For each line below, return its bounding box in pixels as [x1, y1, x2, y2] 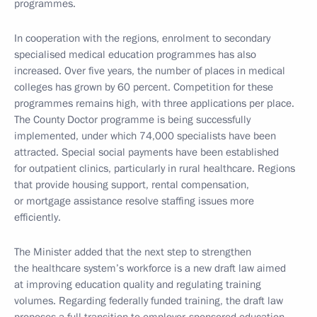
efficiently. [14, 210, 61, 224]
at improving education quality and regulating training [14, 277, 261, 292]
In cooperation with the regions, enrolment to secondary [14, 31, 270, 45]
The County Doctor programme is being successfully [14, 113, 250, 127]
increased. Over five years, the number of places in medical [14, 64, 285, 78]
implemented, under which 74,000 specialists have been [14, 129, 276, 143]
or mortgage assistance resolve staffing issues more [14, 194, 254, 208]
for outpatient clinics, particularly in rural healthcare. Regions [14, 161, 295, 175]
